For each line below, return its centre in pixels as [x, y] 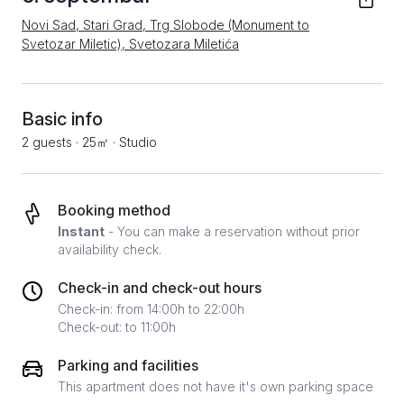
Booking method [114, 210]
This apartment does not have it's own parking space [216, 386]
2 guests [47, 142]
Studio [138, 142]
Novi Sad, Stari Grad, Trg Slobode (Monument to [165, 25]
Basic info [62, 119]
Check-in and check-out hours [160, 288]
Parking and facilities [128, 365]
